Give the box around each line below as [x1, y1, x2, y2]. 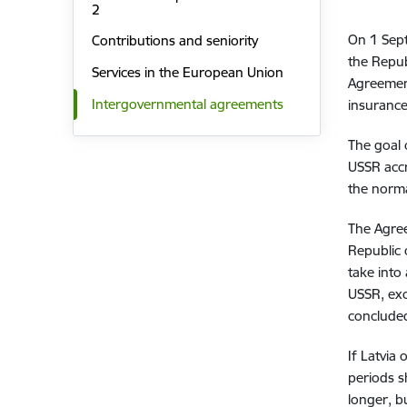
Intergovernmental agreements [91, 94, 283, 113]
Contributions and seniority [91, 32, 258, 50]
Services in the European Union [91, 64, 283, 82]
